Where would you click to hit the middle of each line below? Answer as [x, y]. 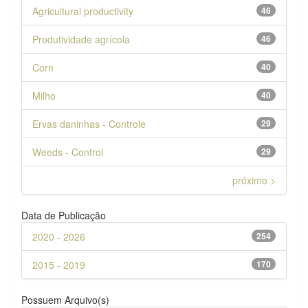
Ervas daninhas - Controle [89, 123]
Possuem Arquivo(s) [65, 299]
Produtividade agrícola [81, 39]
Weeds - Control [68, 152]
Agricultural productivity [83, 11]
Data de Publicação [64, 215]
